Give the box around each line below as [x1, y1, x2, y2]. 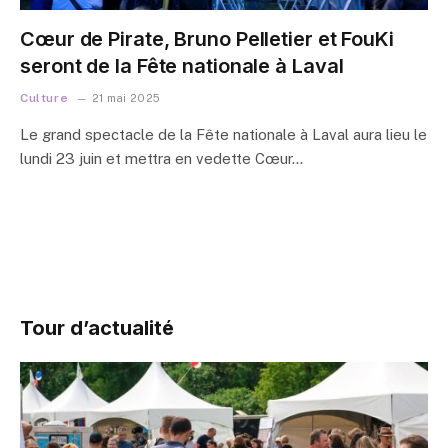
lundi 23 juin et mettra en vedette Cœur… [20, 149, 303, 167]
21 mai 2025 [91, 91, 161, 104]
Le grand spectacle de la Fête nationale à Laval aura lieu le [20, 125, 427, 143]
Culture [20, 90, 69, 105]
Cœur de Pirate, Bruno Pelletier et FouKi [20, 26, 394, 51]
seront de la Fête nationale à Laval [20, 53, 344, 78]
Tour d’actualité [20, 315, 174, 340]
